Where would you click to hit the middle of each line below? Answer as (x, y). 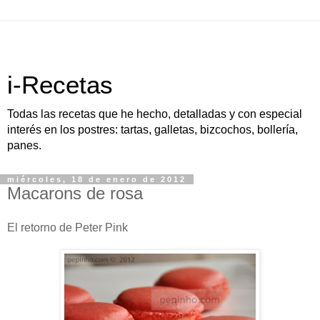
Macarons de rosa (75, 193)
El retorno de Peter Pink (67, 227)
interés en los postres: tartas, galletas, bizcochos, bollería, (152, 130)
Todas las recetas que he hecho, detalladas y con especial (155, 114)
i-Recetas (60, 85)
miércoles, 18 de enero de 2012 (97, 179)
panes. (24, 145)
